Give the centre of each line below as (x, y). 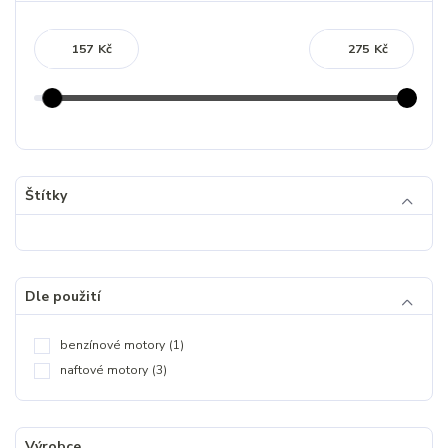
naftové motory (104, 370)
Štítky (45, 195)
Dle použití (62, 296)
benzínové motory (112, 345)
